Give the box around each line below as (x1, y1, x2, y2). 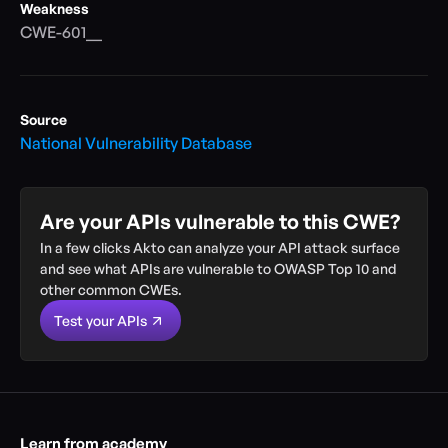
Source (20, 111, 67, 128)
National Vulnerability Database (20, 133, 252, 153)
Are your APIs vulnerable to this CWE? (40, 209, 400, 234)
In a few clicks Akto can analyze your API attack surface (40, 239, 400, 256)
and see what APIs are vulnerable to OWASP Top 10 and (40, 260, 397, 277)
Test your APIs (54, 312, 147, 329)
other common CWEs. (40, 281, 182, 298)
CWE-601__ (20, 22, 102, 42)
